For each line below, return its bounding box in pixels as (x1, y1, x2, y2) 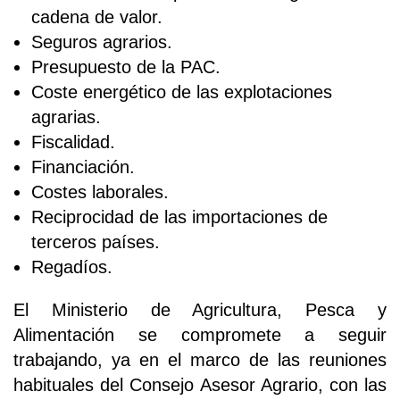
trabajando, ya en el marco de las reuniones (13, 349, 387, 370)
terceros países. (31, 231, 160, 252)
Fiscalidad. (31, 131, 115, 152)
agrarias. (31, 106, 101, 127)
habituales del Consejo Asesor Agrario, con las (13, 374, 387, 395)
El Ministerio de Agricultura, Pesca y (13, 299, 387, 320)
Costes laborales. (31, 181, 169, 202)
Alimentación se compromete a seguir (13, 324, 387, 345)
